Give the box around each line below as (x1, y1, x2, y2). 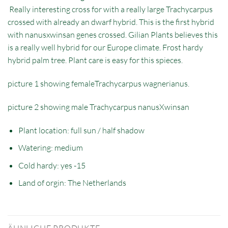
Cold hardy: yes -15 (18, 160, 85, 170)
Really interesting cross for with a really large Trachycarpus (8, 4, 213, 15)
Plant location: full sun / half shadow (18, 125, 145, 135)
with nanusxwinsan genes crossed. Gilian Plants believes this (8, 30, 218, 40)
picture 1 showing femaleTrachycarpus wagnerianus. (8, 78, 189, 89)
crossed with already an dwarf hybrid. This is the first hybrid (8, 17, 214, 27)
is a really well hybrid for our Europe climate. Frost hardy (8, 42, 203, 53)
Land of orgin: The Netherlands (18, 178, 126, 188)
